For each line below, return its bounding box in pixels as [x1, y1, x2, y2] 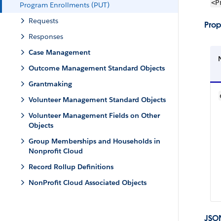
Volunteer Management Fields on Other [29, 111, 160, 120]
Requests [29, 16, 58, 25]
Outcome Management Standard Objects [29, 64, 165, 73]
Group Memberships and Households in [29, 137, 160, 146]
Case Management [29, 48, 90, 57]
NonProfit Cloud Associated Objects [29, 178, 147, 187]
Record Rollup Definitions [29, 162, 113, 171]
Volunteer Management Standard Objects [29, 95, 166, 104]
